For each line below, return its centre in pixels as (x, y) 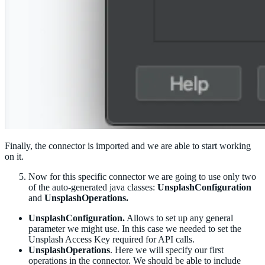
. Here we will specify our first (167, 250)
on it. (14, 157)
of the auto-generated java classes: (93, 188)
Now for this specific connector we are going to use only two (142, 177)
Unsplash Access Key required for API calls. (112, 240)
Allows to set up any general (179, 218)
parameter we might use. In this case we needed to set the (135, 229)
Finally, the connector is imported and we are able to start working (128, 146)
